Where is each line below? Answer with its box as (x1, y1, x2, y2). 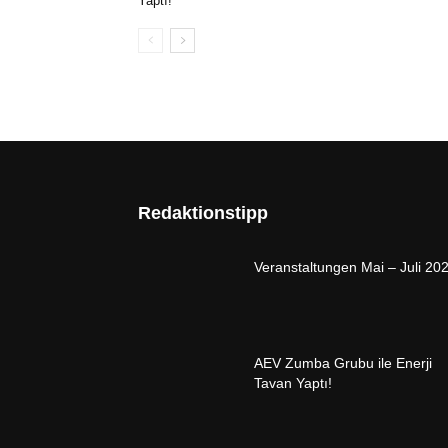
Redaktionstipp (138, 202, 268, 223)
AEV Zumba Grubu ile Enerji (254, 355, 432, 371)
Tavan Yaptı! (254, 375, 332, 391)
